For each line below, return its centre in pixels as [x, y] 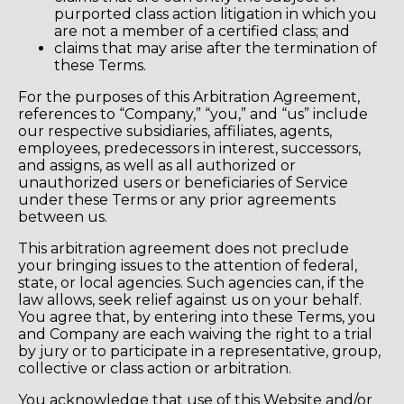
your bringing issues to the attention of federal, [188, 265]
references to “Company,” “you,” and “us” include [193, 114]
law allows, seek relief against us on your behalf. [190, 299]
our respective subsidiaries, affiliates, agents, [175, 131]
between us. [63, 216]
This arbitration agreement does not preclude [184, 248]
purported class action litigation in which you [216, 14]
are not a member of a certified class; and [202, 31]
